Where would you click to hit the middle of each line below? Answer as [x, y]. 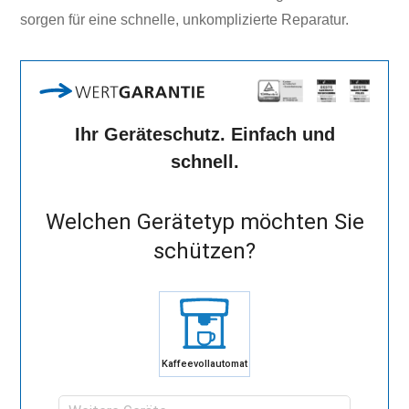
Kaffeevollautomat [204, 364]
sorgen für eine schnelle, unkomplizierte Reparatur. [185, 19]
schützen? [204, 251]
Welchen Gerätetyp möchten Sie [204, 221]
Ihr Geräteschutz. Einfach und [204, 134]
